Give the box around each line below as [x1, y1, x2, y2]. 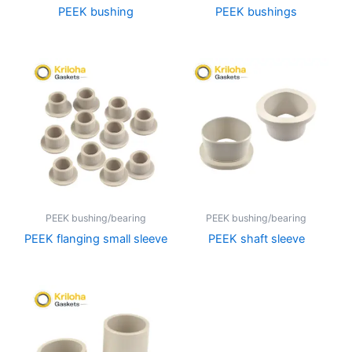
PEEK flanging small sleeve [24, 231, 167, 246]
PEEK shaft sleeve [207, 231, 305, 246]
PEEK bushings [215, 4, 297, 19]
